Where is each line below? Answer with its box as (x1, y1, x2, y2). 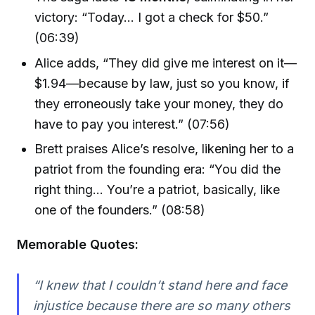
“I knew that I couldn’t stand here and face (32, 277, 287, 292)
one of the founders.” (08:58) (34, 202, 206, 217)
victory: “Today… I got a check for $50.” (34, 10, 269, 25)
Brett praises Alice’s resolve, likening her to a (34, 141, 295, 156)
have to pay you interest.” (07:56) (34, 116, 231, 131)
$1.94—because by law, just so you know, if (34, 75, 290, 91)
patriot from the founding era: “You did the (34, 162, 281, 176)
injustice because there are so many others (32, 297, 290, 313)
